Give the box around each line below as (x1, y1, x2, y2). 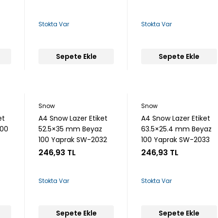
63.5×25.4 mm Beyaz (141, 124, 212, 134)
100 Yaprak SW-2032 (38, 135, 108, 145)
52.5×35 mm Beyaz (38, 124, 103, 134)
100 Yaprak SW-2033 (141, 135, 210, 145)
